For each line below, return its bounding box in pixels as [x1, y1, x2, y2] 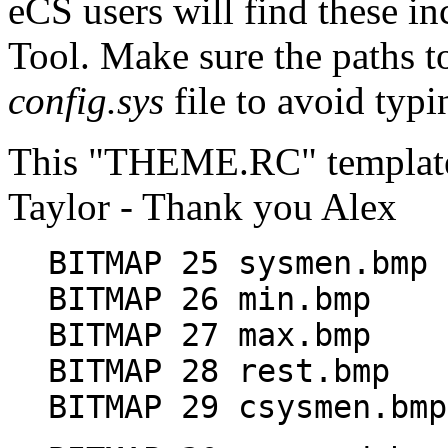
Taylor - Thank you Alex [8, 184, 397, 228]
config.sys [8, 78, 164, 122]
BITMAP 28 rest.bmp [48, 352, 390, 389]
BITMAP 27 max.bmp [48, 316, 371, 353]
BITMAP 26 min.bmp [48, 280, 371, 317]
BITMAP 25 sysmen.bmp [48, 244, 428, 281]
